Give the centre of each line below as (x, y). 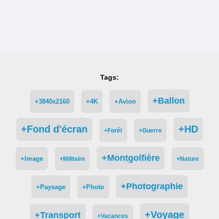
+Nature (187, 159)
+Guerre (150, 130)
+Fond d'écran (54, 129)
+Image (32, 159)
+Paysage (51, 187)
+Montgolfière (131, 158)
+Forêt (113, 130)
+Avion (125, 101)
